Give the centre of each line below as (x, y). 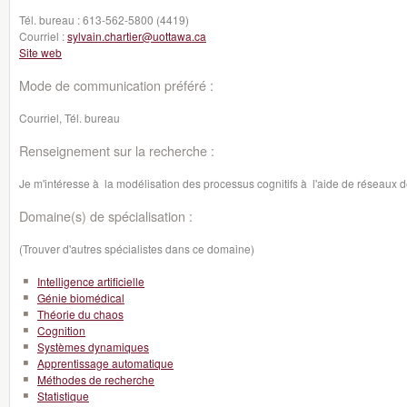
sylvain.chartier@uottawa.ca (137, 36)
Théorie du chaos (80, 314)
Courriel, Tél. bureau (69, 118)
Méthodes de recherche (96, 379)
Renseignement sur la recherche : (117, 150)
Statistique (63, 396)
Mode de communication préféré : (116, 85)
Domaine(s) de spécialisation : (106, 216)
